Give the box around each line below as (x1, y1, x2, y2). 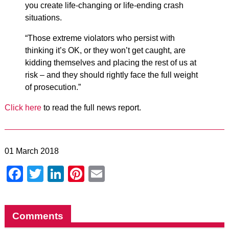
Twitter (43, 165, 92, 183)
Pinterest (84, 165, 149, 183)
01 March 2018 (4, 147, 59, 155)
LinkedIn (63, 165, 126, 183)
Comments (12, 211, 63, 221)
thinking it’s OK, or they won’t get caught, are (25, 46, 186, 55)
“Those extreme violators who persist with (25, 34, 175, 42)
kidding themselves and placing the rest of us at (25, 58, 196, 67)
